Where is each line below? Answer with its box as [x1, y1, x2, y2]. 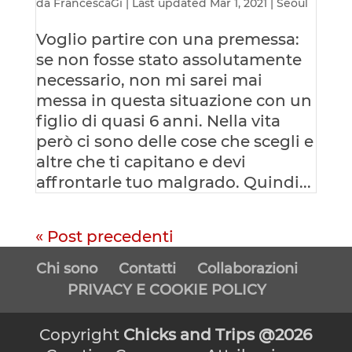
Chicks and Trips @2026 [123, 325, 313, 345]
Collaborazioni [197, 260, 299, 278]
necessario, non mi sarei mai [35, 71, 262, 90]
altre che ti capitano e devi [35, 152, 246, 172]
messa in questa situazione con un [35, 91, 312, 111]
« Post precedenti [35, 227, 174, 247]
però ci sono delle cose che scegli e [35, 132, 313, 152]
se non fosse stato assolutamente [35, 50, 302, 70]
